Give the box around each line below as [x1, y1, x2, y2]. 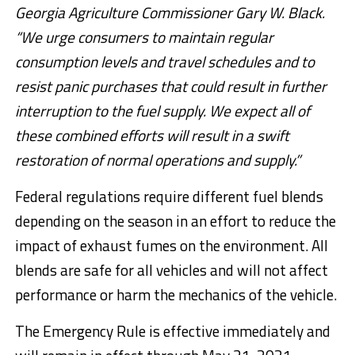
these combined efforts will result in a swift [14, 124, 289, 147]
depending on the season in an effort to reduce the [14, 209, 336, 233]
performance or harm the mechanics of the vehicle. [14, 283, 337, 307]
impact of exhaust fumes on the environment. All [14, 234, 328, 258]
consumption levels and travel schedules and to [14, 50, 315, 74]
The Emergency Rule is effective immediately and [14, 319, 330, 343]
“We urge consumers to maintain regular [14, 25, 273, 49]
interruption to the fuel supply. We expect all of [14, 99, 310, 123]
